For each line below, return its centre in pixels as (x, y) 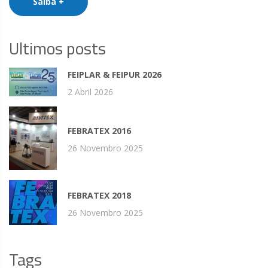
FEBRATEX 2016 (99, 130)
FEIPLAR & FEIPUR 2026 (115, 74)
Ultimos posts (57, 48)
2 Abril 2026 (90, 92)
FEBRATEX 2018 (99, 195)
